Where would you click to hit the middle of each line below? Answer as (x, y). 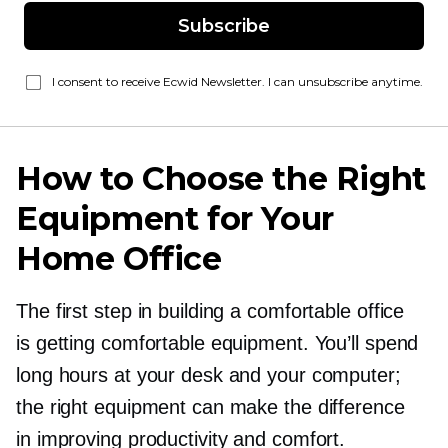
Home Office (119, 258)
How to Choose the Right (221, 178)
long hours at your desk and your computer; (208, 375)
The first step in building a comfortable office (210, 311)
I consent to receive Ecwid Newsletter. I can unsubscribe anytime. (237, 81)
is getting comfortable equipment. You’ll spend (217, 343)
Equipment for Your (175, 218)
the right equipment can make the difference (210, 407)
